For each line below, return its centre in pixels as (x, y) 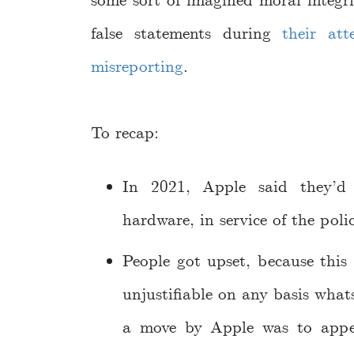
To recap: (125, 134)
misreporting (137, 67)
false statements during (187, 34)
